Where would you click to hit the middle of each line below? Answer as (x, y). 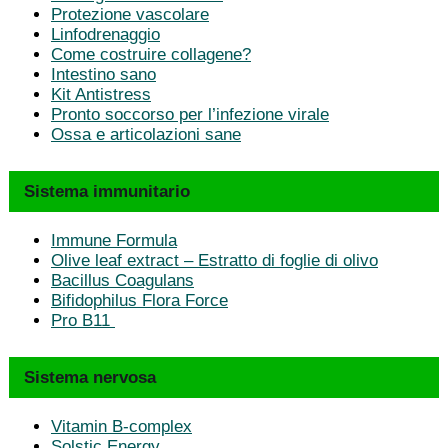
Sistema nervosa (90, 377)
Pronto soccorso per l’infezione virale (190, 114)
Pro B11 (83, 320)
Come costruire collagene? (151, 54)
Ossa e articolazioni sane (146, 134)
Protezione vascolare (130, 14)
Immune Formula (114, 240)
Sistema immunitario (107, 191)
